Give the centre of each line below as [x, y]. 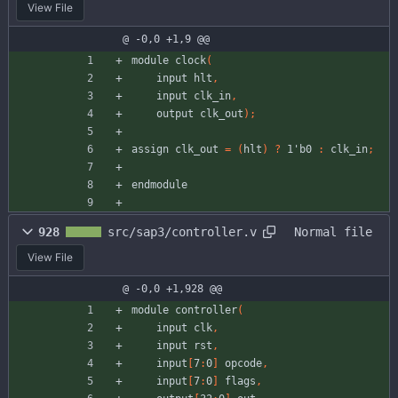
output [175, 114]
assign [150, 150]
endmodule [159, 185]
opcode [243, 364]
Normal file [333, 231]
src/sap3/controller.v [182, 231]
